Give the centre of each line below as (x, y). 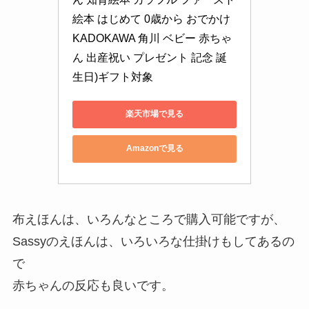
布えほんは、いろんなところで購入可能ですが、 (149, 220)
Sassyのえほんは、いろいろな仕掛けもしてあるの (153, 242)
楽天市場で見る (154, 114)
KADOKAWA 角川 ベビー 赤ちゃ (152, 38)
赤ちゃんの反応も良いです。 (93, 286)
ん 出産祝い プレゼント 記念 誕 (150, 57)
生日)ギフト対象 (113, 77)
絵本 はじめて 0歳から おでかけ (151, 19)
